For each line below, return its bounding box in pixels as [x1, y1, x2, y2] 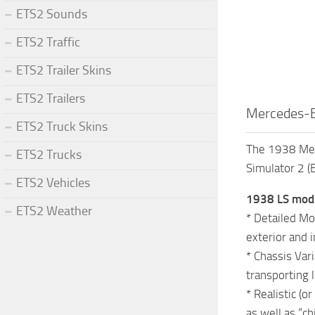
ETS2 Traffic [16, 34, 80, 50]
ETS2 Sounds [16, 6, 87, 22]
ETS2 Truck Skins [16, 118, 108, 134]
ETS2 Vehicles [16, 174, 90, 191]
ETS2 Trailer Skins [16, 62, 111, 78]
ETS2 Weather [16, 202, 92, 219]
